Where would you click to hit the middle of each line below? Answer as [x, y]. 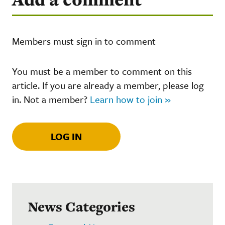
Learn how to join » [130, 99]
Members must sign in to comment [84, 41]
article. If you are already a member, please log [108, 85]
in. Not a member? [51, 99]
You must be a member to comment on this [102, 71]
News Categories [82, 206]
